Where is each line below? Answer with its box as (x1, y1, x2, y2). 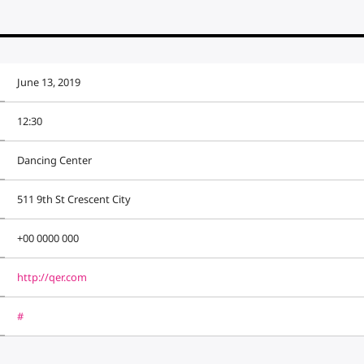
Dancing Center (16, 153, 92, 168)
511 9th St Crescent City (16, 192, 131, 207)
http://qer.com (16, 270, 87, 285)
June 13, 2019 (16, 75, 80, 90)
